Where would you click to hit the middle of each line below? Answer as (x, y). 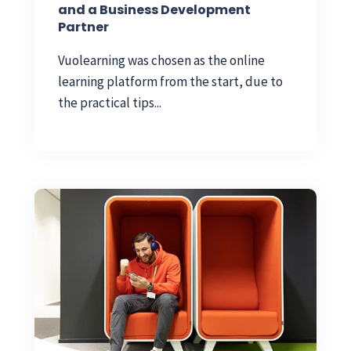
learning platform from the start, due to (170, 82)
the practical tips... (110, 103)
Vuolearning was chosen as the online (161, 61)
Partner (83, 27)
